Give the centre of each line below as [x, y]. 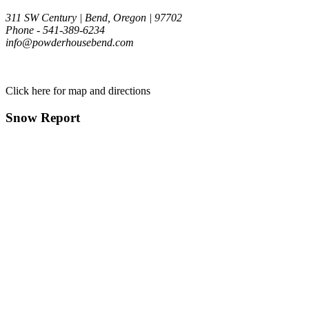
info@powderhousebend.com [70, 43]
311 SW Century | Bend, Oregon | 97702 [94, 18]
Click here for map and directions [78, 91]
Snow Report [43, 117]
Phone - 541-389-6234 [55, 30]
